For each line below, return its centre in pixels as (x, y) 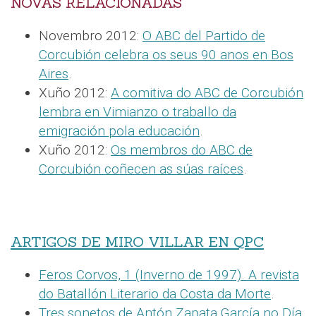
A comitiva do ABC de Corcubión (207, 93)
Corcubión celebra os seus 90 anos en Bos (166, 55)
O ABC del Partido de (204, 36)
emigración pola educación (119, 131)
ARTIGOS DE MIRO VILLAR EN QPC (137, 242)
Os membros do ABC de (182, 150)
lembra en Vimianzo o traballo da (138, 112)
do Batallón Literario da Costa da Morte (155, 294)
